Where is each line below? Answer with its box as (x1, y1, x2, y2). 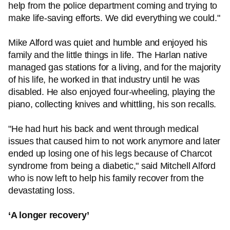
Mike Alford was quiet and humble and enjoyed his (8, 37, 207, 48)
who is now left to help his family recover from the (8, 173, 204, 183)
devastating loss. (8, 185, 75, 196)
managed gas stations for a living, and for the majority (8, 62, 221, 72)
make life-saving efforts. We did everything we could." (8, 13, 220, 23)
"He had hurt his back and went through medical (8, 124, 199, 134)
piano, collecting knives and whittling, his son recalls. (8, 99, 216, 109)
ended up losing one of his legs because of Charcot (8, 148, 212, 159)
